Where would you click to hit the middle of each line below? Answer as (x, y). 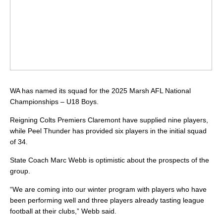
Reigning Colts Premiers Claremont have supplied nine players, (109, 120)
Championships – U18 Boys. (54, 102)
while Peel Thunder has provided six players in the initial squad (108, 131)
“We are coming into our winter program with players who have (108, 190)
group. (20, 171)
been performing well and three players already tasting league (107, 200)
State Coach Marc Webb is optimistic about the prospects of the (110, 160)
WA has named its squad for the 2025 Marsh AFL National (100, 91)
